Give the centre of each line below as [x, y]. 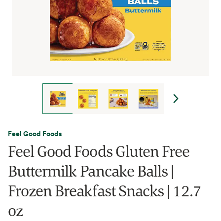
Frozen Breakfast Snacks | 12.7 [105, 190]
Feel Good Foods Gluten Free [99, 151]
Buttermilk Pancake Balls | [91, 171]
